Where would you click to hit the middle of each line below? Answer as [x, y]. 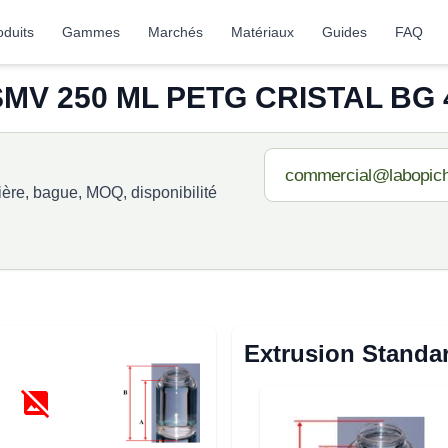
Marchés [176, 32]
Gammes [91, 32]
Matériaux [263, 32]
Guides [345, 32]
